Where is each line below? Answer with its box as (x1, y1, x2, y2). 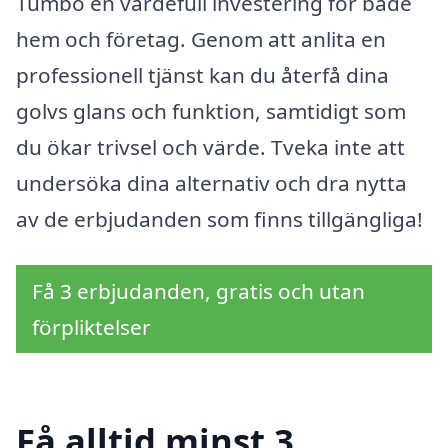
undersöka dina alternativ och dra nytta (16, 169, 407, 198)
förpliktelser (32, 313, 151, 342)
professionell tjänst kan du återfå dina (16, 61, 389, 90)
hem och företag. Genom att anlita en (16, 25, 386, 54)
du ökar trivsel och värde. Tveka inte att (16, 133, 405, 162)
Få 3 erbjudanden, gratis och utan (32, 277, 365, 306)
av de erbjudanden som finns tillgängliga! (16, 205, 423, 234)
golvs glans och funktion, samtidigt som (16, 97, 406, 126)
